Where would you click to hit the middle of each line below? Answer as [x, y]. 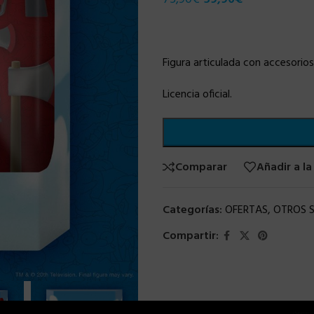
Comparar [201, 167]
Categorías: [192, 210]
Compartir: [190, 236]
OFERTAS [246, 210]
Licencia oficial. [197, 95]
